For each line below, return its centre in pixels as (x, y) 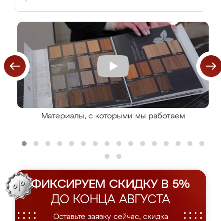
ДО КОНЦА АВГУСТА (110, 200)
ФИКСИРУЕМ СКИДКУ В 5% (110, 184)
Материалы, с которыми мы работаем (113, 116)
